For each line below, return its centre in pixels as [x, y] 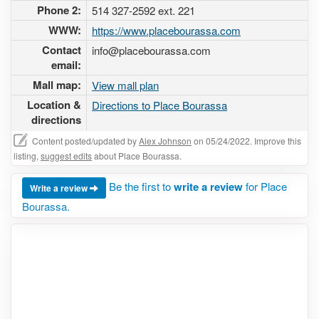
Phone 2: [59, 10]
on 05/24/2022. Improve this [246, 141]
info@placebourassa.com [151, 50]
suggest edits [66, 156]
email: [66, 65]
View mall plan [125, 85]
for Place [265, 186]
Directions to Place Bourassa [159, 105]
